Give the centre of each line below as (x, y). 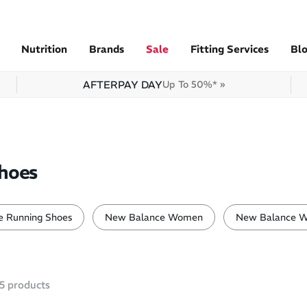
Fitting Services (230, 49)
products (27, 285)
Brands (107, 49)
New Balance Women (154, 217)
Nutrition (44, 49)
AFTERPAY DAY (122, 85)
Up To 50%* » (193, 84)
